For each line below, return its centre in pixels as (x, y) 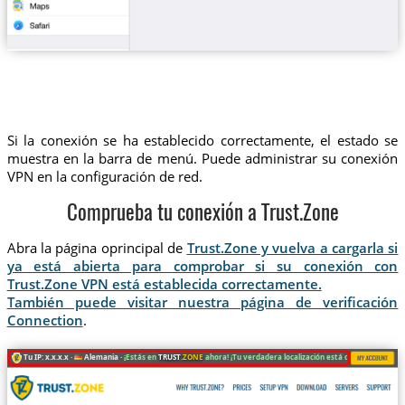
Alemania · (103, 356)
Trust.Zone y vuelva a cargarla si (292, 247)
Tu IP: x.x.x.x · (47, 356)
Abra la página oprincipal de (97, 247)
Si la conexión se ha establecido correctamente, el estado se (202, 140)
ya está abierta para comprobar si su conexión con (202, 265)
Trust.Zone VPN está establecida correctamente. (164, 283)
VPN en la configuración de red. (104, 176)
